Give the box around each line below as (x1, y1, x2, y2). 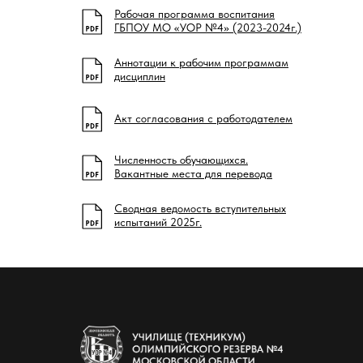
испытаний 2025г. (114, 216, 202, 228)
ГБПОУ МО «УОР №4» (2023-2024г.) (114, 21, 301, 34)
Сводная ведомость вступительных (114, 202, 286, 215)
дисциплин (114, 70, 165, 83)
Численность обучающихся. (114, 153, 248, 166)
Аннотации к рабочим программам (114, 56, 288, 69)
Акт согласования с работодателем (114, 112, 293, 125)
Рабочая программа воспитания (114, 7, 275, 20)
